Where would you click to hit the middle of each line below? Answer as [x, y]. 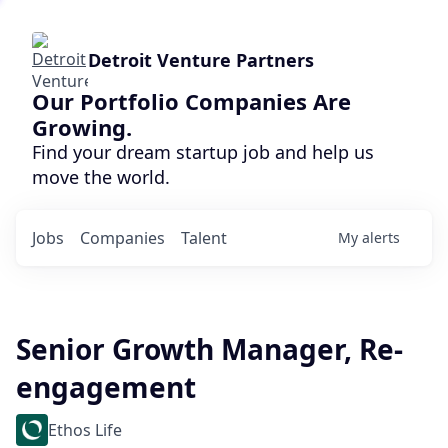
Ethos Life [85, 430]
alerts [381, 237]
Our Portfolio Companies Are [191, 101]
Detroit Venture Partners [201, 60]
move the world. [101, 177]
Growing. [82, 127]
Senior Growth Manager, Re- [209, 349]
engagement [106, 387]
